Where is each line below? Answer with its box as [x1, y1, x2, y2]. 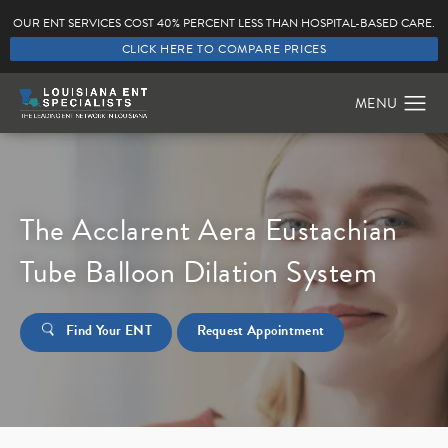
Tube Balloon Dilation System [20, 249, 377, 294]
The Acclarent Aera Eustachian [20, 207, 398, 252]
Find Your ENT [66, 319, 152, 341]
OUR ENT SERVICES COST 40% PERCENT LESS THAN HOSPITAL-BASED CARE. [13, 14, 435, 32]
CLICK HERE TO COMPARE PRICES [121, 40, 327, 58]
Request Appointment [196, 319, 325, 341]
